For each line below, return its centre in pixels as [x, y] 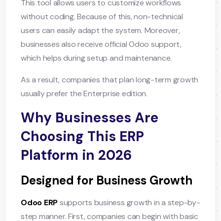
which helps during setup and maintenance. [96, 58]
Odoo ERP [39, 202]
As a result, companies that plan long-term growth [110, 79]
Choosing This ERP [82, 136]
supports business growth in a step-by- [129, 202]
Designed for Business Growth [107, 180]
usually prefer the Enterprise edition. [84, 93]
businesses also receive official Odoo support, [101, 44]
